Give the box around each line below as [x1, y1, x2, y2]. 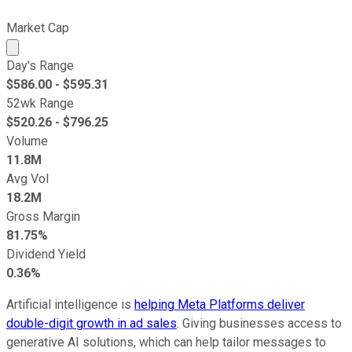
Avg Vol [6, 171, 49, 187]
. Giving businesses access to [177, 316, 342, 332]
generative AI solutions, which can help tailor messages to [6, 335, 326, 350]
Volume [6, 134, 48, 149]
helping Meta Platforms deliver [134, 297, 305, 313]
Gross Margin [6, 209, 80, 225]
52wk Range [6, 96, 74, 112]
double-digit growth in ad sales [6, 316, 177, 332]
